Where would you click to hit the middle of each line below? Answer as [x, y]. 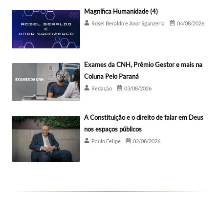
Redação [102, 88]
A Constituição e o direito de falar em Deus [144, 118]
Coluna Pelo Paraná [111, 76]
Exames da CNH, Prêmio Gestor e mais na [143, 64]
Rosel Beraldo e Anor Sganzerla [128, 23]
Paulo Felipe [106, 141]
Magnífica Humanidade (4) [121, 11]
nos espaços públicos [113, 129]
